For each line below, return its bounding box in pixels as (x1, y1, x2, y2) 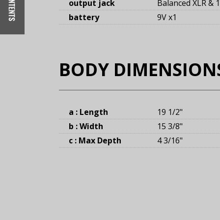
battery (69, 12, 99, 23)
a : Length (69, 107, 108, 118)
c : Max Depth (69, 135, 121, 146)
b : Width (69, 121, 103, 132)
